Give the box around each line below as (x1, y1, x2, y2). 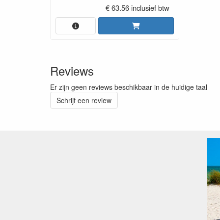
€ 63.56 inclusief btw (105, 2, 169, 13)
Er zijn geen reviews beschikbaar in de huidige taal (50, 82, 207, 92)
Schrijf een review (56, 95, 111, 105)
